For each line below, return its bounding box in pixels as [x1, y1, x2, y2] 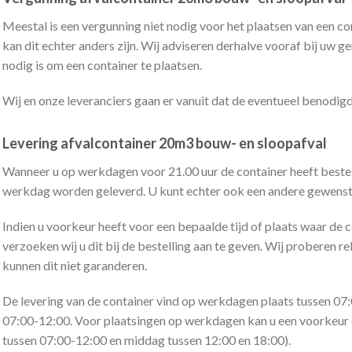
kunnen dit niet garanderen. [2, 257, 147, 273]
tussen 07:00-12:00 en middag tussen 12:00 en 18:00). [2, 332, 291, 347]
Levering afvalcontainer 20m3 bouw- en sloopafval [2, 134, 327, 152]
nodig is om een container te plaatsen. [2, 57, 202, 72]
